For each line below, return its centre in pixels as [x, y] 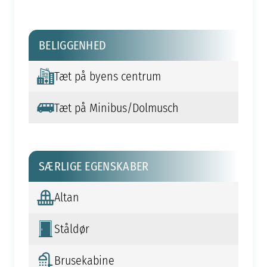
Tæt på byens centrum [107, 77]
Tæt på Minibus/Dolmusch [116, 108]
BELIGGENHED [73, 45]
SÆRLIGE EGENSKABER [94, 166]
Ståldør [72, 229]
